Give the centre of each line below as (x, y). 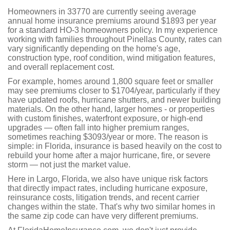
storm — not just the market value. (69, 165)
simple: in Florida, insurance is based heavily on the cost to (115, 146)
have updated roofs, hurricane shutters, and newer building (114, 100)
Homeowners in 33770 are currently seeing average (102, 12)
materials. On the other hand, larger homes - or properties (111, 109)
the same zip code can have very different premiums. (103, 216)
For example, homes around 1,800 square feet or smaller (110, 81)
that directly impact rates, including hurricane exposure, (108, 188)
